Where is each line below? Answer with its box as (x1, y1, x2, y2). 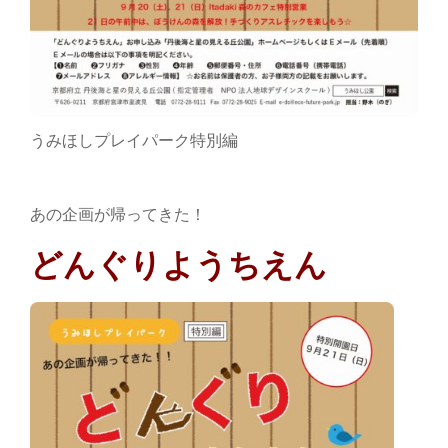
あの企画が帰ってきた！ (30, 205, 206, 223)
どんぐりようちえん (30, 246, 327, 283)
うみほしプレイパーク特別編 (30, 131, 254, 149)
